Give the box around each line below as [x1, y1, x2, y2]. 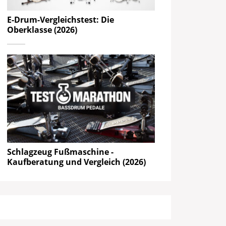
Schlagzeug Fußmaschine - [7, 146, 114, 158]
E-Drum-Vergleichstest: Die [7, 14, 115, 25]
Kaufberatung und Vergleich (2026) [7, 156, 146, 168]
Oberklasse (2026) [7, 24, 78, 35]
